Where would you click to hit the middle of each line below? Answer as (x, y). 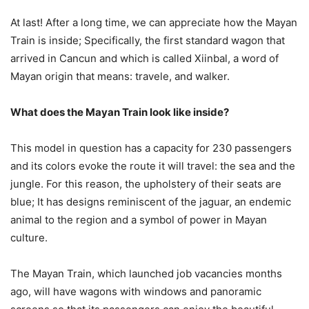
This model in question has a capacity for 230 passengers (151, 148)
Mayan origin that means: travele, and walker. (121, 76)
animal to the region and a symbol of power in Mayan (139, 219)
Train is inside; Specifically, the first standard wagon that (148, 40)
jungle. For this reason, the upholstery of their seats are (146, 183)
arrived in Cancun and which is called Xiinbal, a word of (144, 58)
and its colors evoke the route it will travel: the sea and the (153, 166)
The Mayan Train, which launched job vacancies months (146, 273)
